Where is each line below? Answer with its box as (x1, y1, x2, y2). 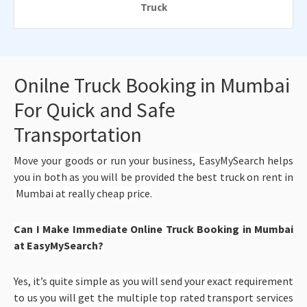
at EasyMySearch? (14, 238, 103, 252)
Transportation (14, 121, 142, 147)
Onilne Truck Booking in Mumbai (14, 71, 290, 98)
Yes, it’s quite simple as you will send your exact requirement (14, 273, 293, 288)
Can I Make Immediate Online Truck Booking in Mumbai (14, 221, 293, 236)
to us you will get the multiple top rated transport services (14, 290, 293, 304)
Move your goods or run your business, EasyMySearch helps (14, 153, 293, 167)
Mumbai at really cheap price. (14, 186, 152, 200)
